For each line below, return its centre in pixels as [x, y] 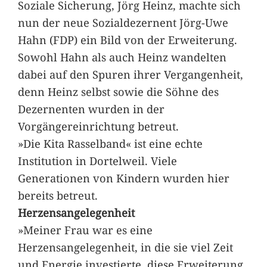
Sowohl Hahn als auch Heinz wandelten [122, 57]
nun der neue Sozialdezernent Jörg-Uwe [123, 22]
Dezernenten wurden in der [91, 108]
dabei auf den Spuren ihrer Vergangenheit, [130, 74]
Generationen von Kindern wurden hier [123, 178]
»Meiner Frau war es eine [85, 229]
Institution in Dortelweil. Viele [97, 160]
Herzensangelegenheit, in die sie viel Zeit [125, 247]
